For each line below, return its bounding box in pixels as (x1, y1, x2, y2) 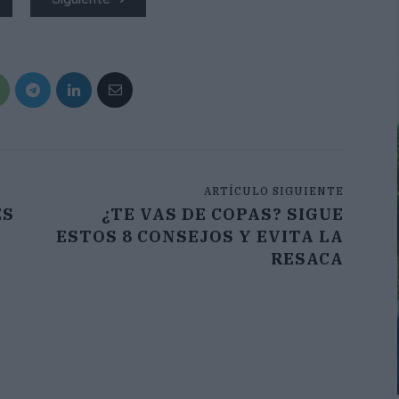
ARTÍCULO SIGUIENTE (203, 184, 344, 199)
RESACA (270, 248, 344, 270)
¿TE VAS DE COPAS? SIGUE (101, 204, 344, 225)
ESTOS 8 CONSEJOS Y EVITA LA (55, 226, 344, 248)
